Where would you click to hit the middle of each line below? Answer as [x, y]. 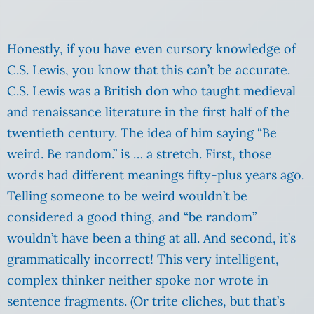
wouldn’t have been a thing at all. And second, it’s [151, 238]
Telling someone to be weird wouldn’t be [127, 196]
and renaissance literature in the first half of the [149, 111]
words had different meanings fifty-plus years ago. [156, 175]
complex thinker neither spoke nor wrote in [138, 280]
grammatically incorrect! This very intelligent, [143, 259]
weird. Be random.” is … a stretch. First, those [139, 153]
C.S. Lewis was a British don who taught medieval [151, 90]
